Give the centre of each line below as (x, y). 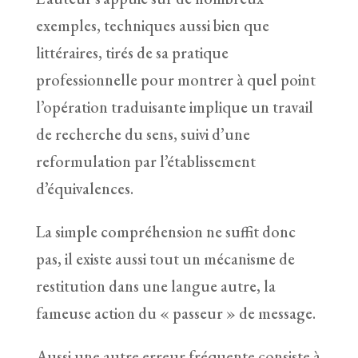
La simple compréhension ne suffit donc (165, 231)
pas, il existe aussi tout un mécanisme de (165, 259)
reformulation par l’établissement (145, 161)
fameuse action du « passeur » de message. (175, 313)
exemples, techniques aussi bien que (152, 25)
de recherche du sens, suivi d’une (143, 134)
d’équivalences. (84, 188)
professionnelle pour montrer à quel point (175, 80)
